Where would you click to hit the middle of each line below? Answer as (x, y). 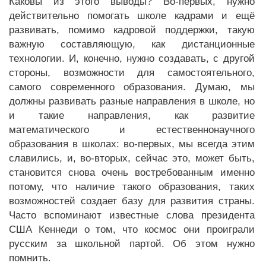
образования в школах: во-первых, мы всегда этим (132, 144)
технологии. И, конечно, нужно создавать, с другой (132, 58)
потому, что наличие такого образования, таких (132, 187)
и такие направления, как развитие (132, 115)
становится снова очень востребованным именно (132, 172)
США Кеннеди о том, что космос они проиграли (132, 229)
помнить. (30, 258)
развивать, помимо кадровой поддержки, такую (132, 30)
